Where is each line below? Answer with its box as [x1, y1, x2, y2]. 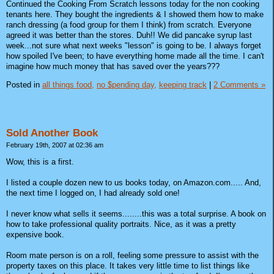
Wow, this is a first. [6, 157, 74, 166]
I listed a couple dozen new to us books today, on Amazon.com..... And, [6, 177, 261, 187]
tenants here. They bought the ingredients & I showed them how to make [6, 10, 264, 20]
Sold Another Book [6, 127, 98, 139]
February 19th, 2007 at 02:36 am [6, 141, 103, 149]
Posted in [6, 80, 42, 89]
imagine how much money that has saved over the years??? [6, 62, 220, 72]
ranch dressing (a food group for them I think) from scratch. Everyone [6, 20, 251, 30]
